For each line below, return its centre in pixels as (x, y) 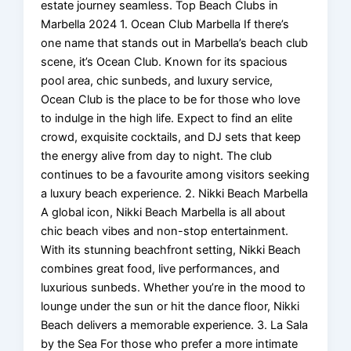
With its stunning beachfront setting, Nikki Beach (171, 250)
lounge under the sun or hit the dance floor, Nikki (170, 307)
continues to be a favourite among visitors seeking (175, 175)
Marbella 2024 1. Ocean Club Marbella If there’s (165, 25)
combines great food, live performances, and (161, 269)
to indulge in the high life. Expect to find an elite (167, 119)
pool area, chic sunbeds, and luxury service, (157, 81)
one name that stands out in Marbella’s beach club (175, 43)
